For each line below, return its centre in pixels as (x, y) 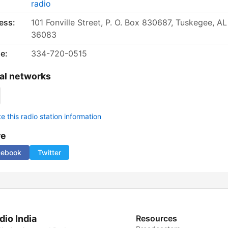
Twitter (49, 153)
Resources (157, 219)
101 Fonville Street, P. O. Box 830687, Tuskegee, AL (129, 23)
